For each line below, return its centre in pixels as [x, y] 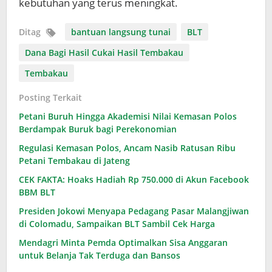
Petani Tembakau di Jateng [74, 161]
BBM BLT [37, 192]
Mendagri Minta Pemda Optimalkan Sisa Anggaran [123, 243]
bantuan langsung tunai [121, 32]
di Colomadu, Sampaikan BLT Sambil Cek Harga [117, 224]
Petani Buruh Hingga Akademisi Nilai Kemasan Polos [128, 117]
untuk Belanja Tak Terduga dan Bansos [100, 256]
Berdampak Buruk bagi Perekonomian [98, 129]
